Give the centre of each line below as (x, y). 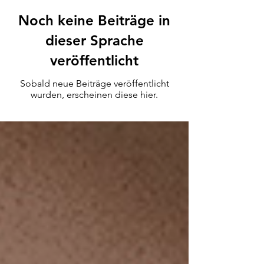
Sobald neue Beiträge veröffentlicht (94, 84)
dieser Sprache (94, 41)
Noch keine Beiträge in (94, 21)
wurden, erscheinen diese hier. (94, 95)
